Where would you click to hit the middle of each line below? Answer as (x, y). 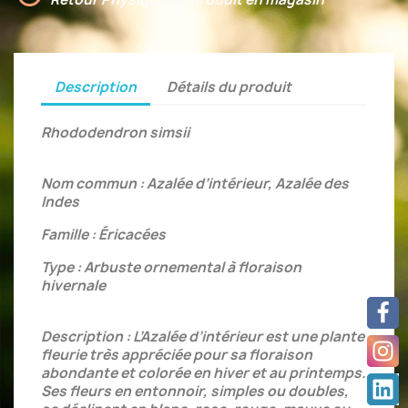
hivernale (73, 286)
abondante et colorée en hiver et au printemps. (204, 373)
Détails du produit (229, 87)
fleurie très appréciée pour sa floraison (177, 355)
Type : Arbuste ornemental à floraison (171, 267)
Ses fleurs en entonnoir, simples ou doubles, (195, 391)
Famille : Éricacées (103, 235)
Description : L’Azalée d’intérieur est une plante (203, 337)
